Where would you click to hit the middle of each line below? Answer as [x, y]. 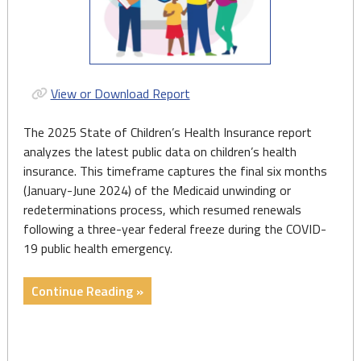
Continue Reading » [87, 290]
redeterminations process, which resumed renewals [162, 209]
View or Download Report [120, 93]
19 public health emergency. [98, 248]
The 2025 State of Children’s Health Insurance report [167, 132]
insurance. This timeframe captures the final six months [175, 170]
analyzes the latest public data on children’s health [160, 151]
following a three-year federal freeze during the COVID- [174, 228]
